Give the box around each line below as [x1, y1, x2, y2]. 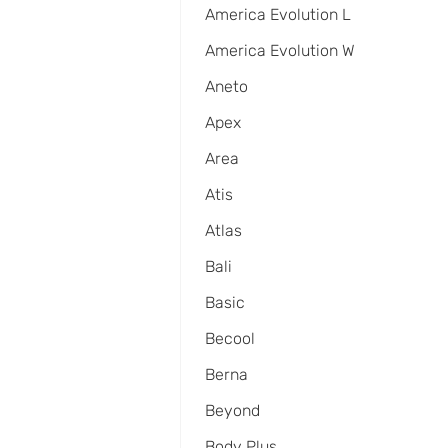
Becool [205, 329, 255, 349]
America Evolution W [205, 41, 355, 61]
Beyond [205, 401, 260, 421]
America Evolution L [205, 5, 351, 25]
